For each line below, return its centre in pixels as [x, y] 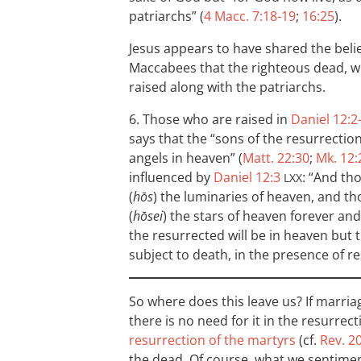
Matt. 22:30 [276, 158]
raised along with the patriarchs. [227, 87]
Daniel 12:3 [247, 177]
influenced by [171, 177]
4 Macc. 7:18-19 [250, 16]
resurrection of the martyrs [212, 340]
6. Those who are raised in [210, 119]
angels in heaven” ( [186, 158]
